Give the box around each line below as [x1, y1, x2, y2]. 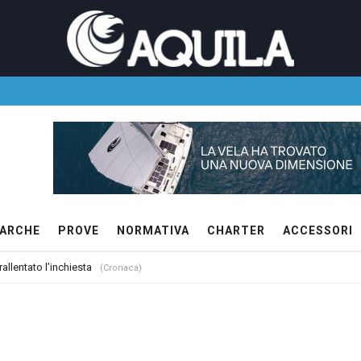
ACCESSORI [283, 224, 353, 237]
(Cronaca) [100, 263, 142, 273]
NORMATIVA [117, 224, 189, 237]
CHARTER [207, 224, 265, 237]
